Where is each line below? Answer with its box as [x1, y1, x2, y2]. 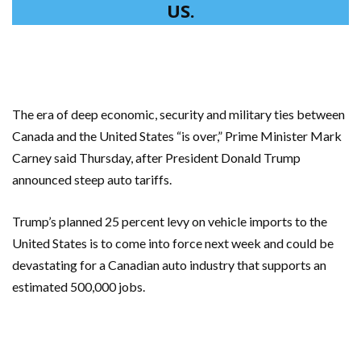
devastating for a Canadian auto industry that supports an [12, 257, 326, 273]
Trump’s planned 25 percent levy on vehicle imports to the [12, 214, 327, 230]
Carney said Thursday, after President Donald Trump [12, 150, 301, 166]
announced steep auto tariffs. [12, 172, 172, 188]
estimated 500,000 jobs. [12, 279, 145, 295]
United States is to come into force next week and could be [12, 235, 334, 251]
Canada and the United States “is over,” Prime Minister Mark [12, 128, 342, 144]
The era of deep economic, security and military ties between [12, 106, 345, 122]
